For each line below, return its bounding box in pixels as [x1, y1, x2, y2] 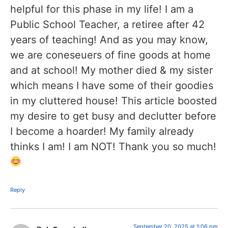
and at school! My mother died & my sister [10, 64, 213, 76]
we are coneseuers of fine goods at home [10, 48, 211, 61]
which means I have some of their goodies [10, 79, 213, 92]
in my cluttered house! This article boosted [10, 94, 217, 107]
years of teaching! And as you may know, [10, 33, 208, 46]
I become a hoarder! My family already [10, 125, 194, 137]
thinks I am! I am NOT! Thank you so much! [10, 140, 216, 153]
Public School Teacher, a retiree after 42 [10, 18, 205, 31]
